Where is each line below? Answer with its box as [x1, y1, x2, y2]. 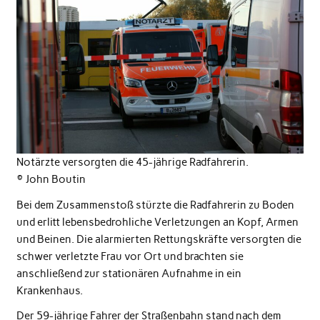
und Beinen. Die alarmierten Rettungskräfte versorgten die [16, 232, 301, 246]
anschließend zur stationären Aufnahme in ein [16, 266, 241, 280]
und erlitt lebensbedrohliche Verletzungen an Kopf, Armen [16, 215, 299, 229]
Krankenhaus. [16, 284, 83, 297]
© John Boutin [16, 173, 86, 186]
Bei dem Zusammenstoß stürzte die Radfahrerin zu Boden [16, 198, 294, 211]
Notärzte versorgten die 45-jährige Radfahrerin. [16, 156, 249, 169]
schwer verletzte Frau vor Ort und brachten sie [16, 249, 244, 263]
